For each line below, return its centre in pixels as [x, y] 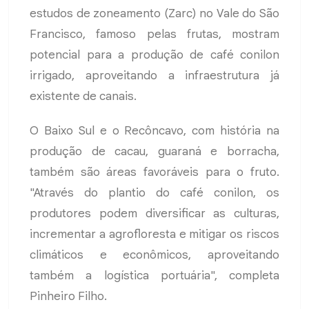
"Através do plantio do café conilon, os [154, 193]
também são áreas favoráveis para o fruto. [154, 172]
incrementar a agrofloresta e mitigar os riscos [154, 235]
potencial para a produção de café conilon [154, 55]
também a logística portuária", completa [154, 276]
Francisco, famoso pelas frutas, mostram [154, 34]
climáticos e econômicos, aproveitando [154, 255]
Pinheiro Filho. [68, 297]
